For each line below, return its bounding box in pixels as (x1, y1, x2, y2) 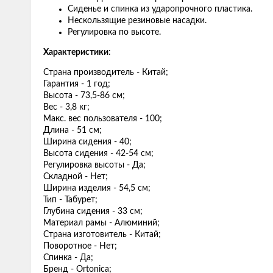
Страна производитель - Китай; (43, 68, 168, 77)
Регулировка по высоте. (68, 28, 161, 37)
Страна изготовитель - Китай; (43, 230, 161, 239)
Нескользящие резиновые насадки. (68, 16, 207, 25)
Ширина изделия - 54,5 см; (43, 184, 151, 193)
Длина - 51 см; (43, 126, 102, 135)
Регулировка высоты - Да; (43, 161, 146, 169)
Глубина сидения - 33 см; (43, 207, 143, 216)
